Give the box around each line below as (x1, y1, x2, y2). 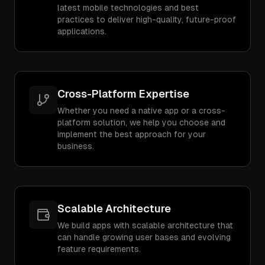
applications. (57, 27, 106, 36)
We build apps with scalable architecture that (57, 221, 233, 230)
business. (57, 141, 94, 151)
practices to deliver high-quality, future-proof (57, 15, 236, 24)
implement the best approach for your (57, 130, 206, 139)
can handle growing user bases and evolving (57, 232, 231, 242)
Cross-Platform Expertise (57, 88, 189, 100)
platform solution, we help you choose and (57, 118, 225, 127)
